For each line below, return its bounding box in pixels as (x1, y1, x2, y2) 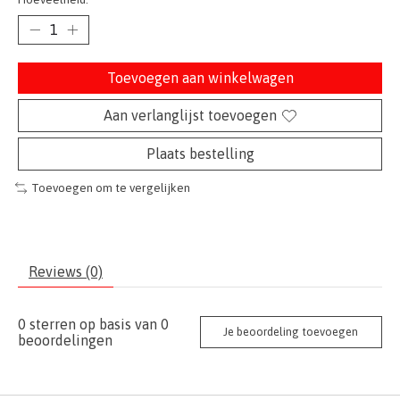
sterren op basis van (26, 315, 161, 332)
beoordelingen (18, 331, 112, 348)
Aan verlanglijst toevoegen (104, 107, 277, 124)
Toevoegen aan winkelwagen (106, 70, 294, 87)
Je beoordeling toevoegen (223, 325, 359, 339)
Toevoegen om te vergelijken (30, 181, 190, 196)
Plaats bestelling (146, 146, 254, 162)
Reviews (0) (29, 262, 103, 279)
